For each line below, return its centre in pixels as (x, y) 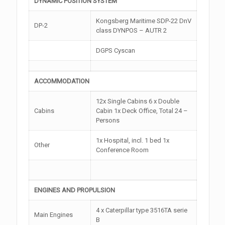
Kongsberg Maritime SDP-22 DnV (144, 21)
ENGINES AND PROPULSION (75, 190)
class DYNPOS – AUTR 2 (132, 30)
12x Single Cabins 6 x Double (138, 101)
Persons (108, 120)
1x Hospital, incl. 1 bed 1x (133, 140)
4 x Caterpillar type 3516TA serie (142, 210)
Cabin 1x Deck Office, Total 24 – (142, 110)
